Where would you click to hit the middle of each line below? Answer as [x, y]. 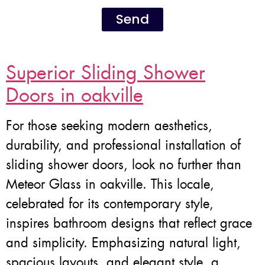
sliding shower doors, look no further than [124, 164]
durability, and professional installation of [123, 145]
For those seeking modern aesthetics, [109, 125]
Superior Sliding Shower [106, 72]
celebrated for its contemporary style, [110, 203]
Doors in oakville [75, 95]
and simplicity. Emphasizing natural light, [123, 243]
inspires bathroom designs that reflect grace [129, 223]
